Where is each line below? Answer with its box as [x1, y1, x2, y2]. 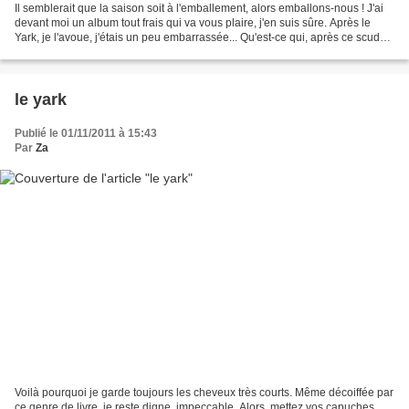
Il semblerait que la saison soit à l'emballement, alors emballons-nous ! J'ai [15, 2, 383, 16]
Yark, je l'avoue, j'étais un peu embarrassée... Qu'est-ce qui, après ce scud [15, 31, 380, 45]
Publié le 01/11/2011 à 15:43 [15, 127, 157, 141]
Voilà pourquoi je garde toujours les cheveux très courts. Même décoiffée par [15, 385, 393, 399]
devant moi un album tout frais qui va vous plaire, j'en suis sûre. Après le [15, 16, 371, 30]
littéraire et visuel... [15, 46, 107, 59]
